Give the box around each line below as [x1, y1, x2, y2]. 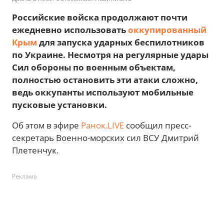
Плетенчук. [12, 144, 58, 156]
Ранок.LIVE [81, 119, 124, 131]
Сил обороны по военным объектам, [12, 61, 175, 73]
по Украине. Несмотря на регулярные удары [12, 49, 208, 60]
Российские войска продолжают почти [12, 11, 187, 23]
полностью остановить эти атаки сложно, [12, 74, 198, 85]
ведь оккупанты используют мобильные [12, 86, 193, 98]
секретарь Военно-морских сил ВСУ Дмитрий [12, 132, 199, 143]
